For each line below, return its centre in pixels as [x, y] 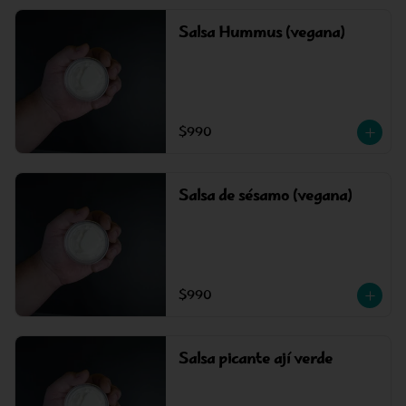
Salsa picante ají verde [255, 360]
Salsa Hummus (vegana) [261, 34]
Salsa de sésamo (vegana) [265, 197]
